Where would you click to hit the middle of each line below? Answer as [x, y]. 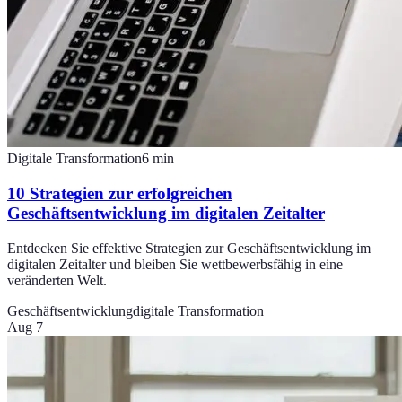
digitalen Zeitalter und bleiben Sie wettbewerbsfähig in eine [175, 264]
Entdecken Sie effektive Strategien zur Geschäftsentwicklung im [189, 248]
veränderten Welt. [57, 280]
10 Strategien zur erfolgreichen [120, 194]
